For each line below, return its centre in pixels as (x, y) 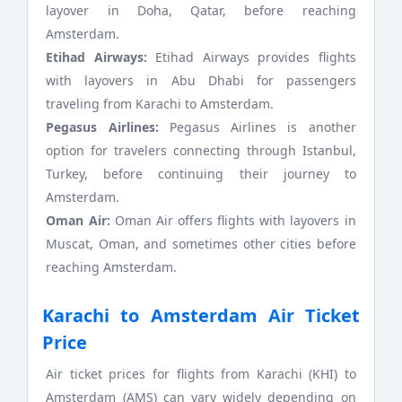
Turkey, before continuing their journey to (201, 174)
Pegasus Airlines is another (262, 127)
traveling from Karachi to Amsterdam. (160, 104)
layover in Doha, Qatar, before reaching (201, 11)
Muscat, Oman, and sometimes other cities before (201, 244)
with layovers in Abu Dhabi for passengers (201, 81)
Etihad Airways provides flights (256, 57)
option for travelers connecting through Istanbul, (201, 151)
